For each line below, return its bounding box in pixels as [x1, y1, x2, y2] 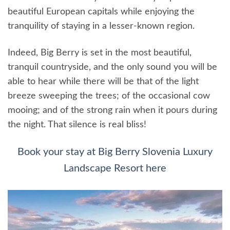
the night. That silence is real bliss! [8, 120, 146, 129]
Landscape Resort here [64, 163, 166, 174]
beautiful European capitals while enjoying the [8, 7, 195, 17]
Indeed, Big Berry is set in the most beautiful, [8, 48, 191, 57]
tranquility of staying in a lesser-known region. [8, 22, 195, 31]
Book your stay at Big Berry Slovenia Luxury [17, 146, 213, 157]
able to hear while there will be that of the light [8, 76, 199, 86]
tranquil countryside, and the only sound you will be [8, 62, 217, 72]
